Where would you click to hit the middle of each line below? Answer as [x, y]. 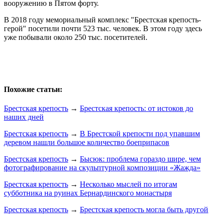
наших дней [24, 117]
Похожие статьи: [33, 90]
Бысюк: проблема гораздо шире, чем [140, 159]
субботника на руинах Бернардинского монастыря [88, 193]
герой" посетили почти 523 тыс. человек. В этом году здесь [103, 28]
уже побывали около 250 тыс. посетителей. [76, 37]
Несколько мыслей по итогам [128, 184]
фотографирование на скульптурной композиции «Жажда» [102, 168]
